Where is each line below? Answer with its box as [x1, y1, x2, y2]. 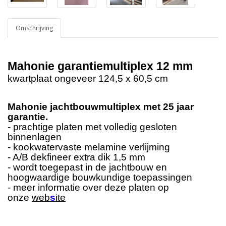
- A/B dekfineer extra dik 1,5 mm [8, 152, 145, 163]
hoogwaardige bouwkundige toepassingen [8, 172, 192, 183]
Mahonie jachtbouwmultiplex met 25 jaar [8, 101, 194, 112]
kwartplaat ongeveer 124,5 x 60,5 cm [8, 73, 173, 84]
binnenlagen [8, 132, 62, 143]
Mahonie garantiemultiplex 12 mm [8, 60, 196, 73]
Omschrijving [16, 24, 53, 33]
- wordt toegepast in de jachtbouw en [8, 162, 167, 173]
